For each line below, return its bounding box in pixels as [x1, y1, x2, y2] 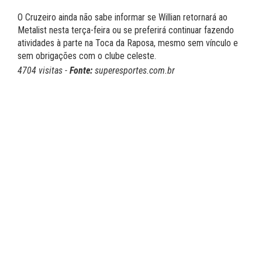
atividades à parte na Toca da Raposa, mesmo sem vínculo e [18, 37, 238, 49]
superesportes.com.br [92, 65, 175, 76]
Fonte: [70, 65, 92, 76]
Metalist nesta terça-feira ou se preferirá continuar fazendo [18, 25, 234, 36]
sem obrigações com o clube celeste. [18, 50, 156, 61]
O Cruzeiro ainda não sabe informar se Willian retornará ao [18, 12, 227, 23]
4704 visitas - [18, 65, 70, 76]
